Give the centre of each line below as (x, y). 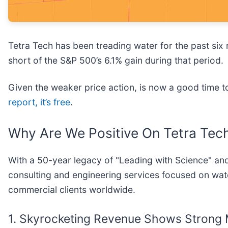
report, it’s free (39, 102)
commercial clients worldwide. (72, 190)
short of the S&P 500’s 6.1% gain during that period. (116, 60)
